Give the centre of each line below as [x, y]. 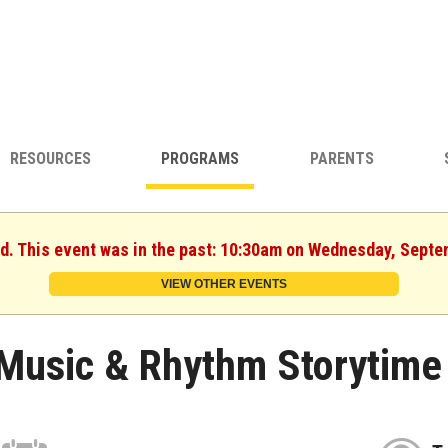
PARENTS [341, 159]
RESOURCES [50, 159]
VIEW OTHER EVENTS [224, 283]
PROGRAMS [200, 159]
